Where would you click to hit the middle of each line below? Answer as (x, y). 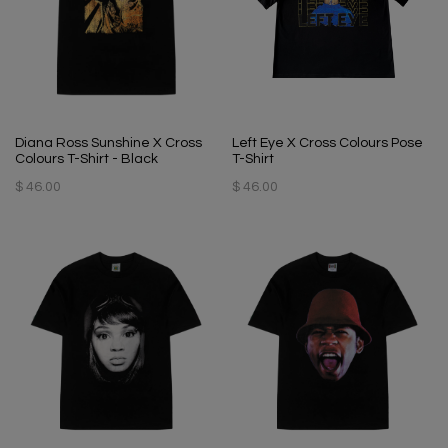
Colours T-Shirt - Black (86, 158)
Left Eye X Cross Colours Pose (327, 142)
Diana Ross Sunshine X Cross (108, 142)
